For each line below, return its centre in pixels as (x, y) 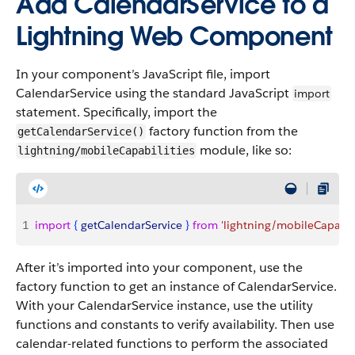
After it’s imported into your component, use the (159, 267)
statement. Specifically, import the (116, 112)
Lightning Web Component (174, 36)
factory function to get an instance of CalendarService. (176, 286)
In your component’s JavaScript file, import (143, 74)
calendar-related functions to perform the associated (172, 344)
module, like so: (244, 150)
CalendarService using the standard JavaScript (154, 93)
